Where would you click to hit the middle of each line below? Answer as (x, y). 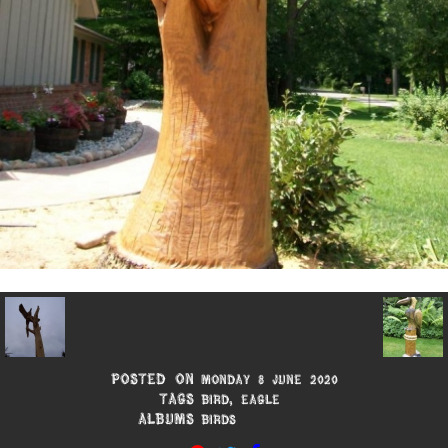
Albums (165, 418)
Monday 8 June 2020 (269, 379)
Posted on (152, 378)
